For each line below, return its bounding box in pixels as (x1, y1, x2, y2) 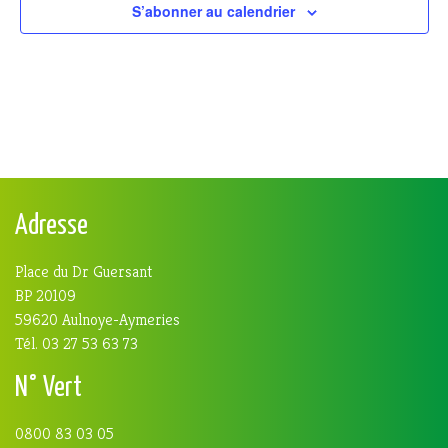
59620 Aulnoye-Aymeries (15, 309, 180, 331)
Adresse (15, 213, 88, 241)
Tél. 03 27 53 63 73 (15, 333, 138, 355)
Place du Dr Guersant (15, 261, 152, 283)
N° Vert (15, 375, 82, 403)
